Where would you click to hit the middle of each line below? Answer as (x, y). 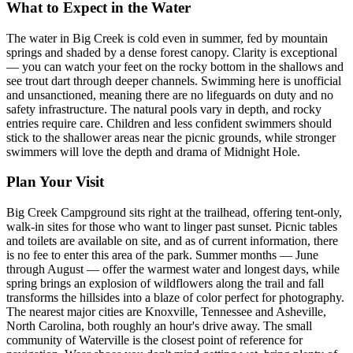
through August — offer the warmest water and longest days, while (173, 269)
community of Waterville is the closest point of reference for (154, 340)
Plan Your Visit (55, 182)
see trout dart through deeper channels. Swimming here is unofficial (174, 80)
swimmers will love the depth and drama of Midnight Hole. (153, 151)
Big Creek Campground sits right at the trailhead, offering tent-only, (174, 213)
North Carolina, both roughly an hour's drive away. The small (159, 326)
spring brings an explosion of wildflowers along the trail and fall (165, 284)
